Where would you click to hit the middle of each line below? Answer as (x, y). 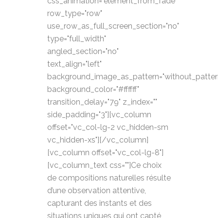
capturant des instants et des (100, 203)
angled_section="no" (83, 51)
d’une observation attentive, (97, 191)
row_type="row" (75, 13)
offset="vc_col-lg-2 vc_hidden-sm (108, 127)
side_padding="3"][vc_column (99, 115)
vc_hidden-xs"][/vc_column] (98, 140)
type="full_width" (77, 39)
